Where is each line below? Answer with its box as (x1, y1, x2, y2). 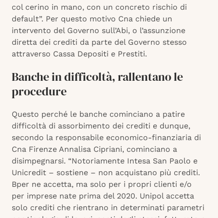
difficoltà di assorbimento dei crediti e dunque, (12, 121, 190, 131)
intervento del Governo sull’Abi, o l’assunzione (12, 26, 185, 36)
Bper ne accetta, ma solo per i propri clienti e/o (12, 180, 192, 189)
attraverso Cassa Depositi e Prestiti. (12, 49, 147, 59)
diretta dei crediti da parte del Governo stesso (12, 37, 187, 47)
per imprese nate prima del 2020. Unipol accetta (12, 191, 194, 201)
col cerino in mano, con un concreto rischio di (12, 2, 187, 12)
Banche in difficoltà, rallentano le (12, 69, 183, 85)
